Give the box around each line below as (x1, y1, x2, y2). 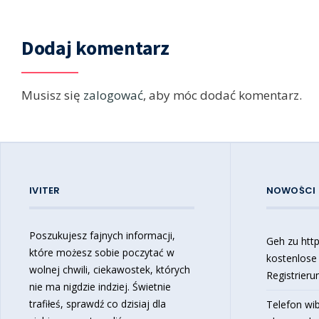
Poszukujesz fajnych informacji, (29, 228, 175, 242)
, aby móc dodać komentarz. (143, 86, 302, 103)
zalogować (83, 86, 143, 103)
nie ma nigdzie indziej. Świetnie (29, 279, 171, 293)
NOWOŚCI (266, 183, 316, 197)
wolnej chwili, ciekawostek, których (29, 262, 190, 276)
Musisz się (21, 86, 83, 103)
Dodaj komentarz (21, 34, 169, 61)
